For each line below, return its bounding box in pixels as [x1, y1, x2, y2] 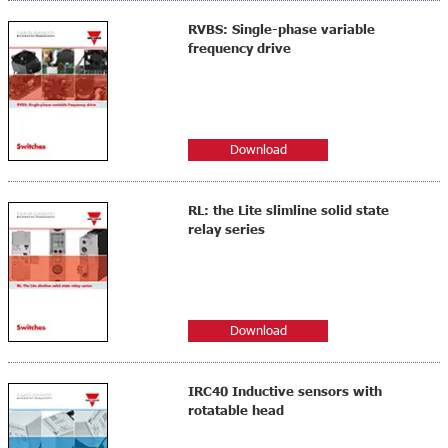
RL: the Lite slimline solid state [188, 200, 389, 221]
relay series [188, 219, 265, 240]
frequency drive [188, 38, 291, 59]
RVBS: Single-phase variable [188, 19, 375, 40]
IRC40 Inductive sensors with [188, 381, 382, 402]
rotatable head [188, 400, 284, 421]
